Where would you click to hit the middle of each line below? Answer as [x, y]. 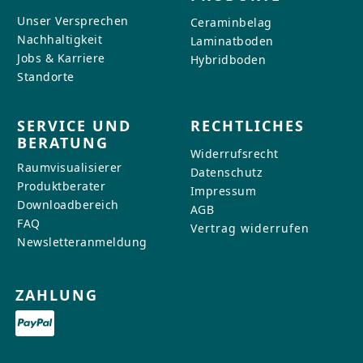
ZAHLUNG [57, 295]
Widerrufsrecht [234, 153]
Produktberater [61, 186]
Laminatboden [232, 41]
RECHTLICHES [247, 125]
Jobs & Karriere [61, 58]
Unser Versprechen [73, 20]
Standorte [46, 76]
